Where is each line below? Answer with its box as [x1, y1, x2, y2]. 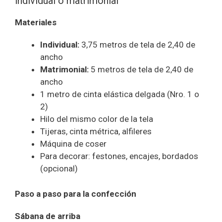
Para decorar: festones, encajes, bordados [40, 151, 198, 162]
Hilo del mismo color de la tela [40, 114, 153, 124]
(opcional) [40, 164, 78, 174]
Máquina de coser [40, 139, 107, 149]
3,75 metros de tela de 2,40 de [79, 40, 195, 50]
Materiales [15, 17, 56, 28]
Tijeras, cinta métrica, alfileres [40, 126, 152, 137]
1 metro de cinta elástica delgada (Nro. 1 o [40, 89, 199, 100]
